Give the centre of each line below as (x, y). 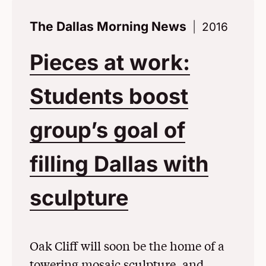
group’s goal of (107, 130)
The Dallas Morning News (108, 27)
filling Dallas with (119, 164)
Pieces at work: (110, 63)
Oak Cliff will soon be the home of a (127, 246)
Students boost (109, 96)
